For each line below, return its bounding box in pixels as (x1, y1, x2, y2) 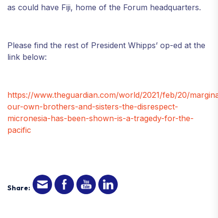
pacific (7, 125, 31, 135)
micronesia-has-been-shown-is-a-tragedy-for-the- (7, 113, 194, 123)
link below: (7, 52, 47, 62)
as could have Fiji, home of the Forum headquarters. (7, 2, 201, 12)
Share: (7, 183, 30, 193)
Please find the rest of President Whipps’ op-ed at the (7, 40, 205, 50)
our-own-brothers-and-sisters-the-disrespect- (7, 101, 178, 111)
